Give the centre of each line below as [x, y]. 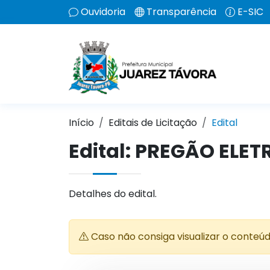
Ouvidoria [103, 12]
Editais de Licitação [153, 123]
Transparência [181, 12]
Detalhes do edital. [113, 194]
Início [81, 123]
